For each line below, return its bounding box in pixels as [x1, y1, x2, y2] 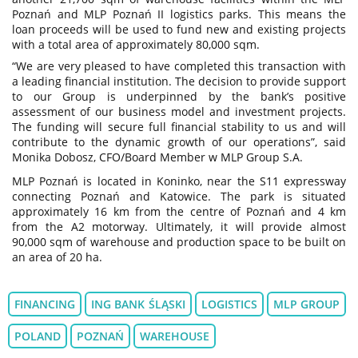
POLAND [14, 328, 61, 344]
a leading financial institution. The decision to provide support [12, 73, 346, 89]
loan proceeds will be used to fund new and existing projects [12, 21, 346, 37]
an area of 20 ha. [12, 249, 102, 265]
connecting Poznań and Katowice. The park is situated [12, 188, 346, 204]
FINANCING [14, 296, 75, 312]
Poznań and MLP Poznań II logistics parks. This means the [12, 6, 346, 22]
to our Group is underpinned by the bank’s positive [12, 88, 346, 104]
